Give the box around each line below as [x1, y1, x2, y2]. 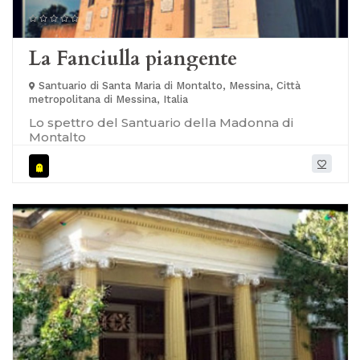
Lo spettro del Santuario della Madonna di [29, 115, 293, 131]
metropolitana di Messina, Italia [29, 93, 188, 106]
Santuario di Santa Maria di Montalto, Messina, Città [35, 80, 301, 92]
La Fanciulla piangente [29, 45, 237, 73]
